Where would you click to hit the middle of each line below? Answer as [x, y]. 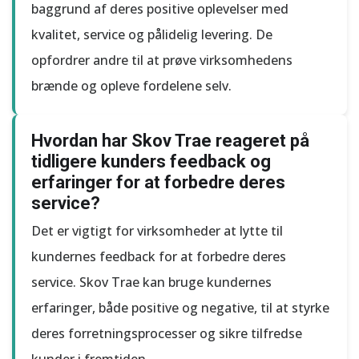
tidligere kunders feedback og [151, 161]
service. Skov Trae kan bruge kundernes [151, 282]
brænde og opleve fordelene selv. [131, 86]
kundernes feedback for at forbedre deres [159, 256]
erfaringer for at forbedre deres [158, 182]
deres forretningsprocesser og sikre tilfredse [167, 333]
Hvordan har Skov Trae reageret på [170, 141]
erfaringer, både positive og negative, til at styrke [180, 308]
